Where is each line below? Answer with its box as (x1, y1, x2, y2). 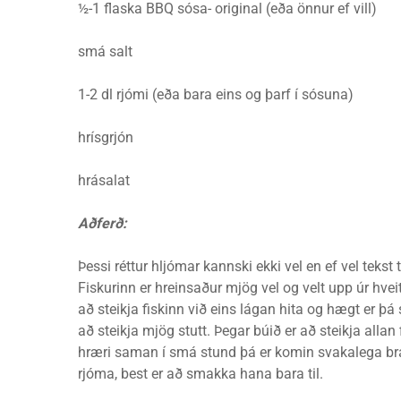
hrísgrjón (78, 129, 133, 146)
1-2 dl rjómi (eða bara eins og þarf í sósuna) (78, 86, 354, 103)
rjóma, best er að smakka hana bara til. (78, 365, 323, 382)
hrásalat (78, 172, 130, 189)
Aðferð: (78, 215, 127, 232)
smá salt (78, 43, 132, 60)
